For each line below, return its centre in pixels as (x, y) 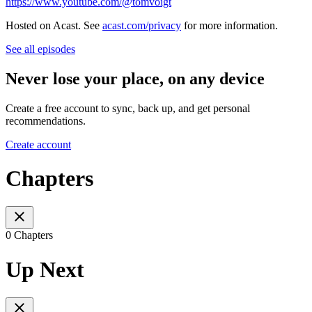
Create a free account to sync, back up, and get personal (128, 108)
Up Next (45, 269)
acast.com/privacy (142, 25)
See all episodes (40, 49)
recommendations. (46, 120)
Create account (38, 144)
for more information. (229, 25)
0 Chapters (29, 235)
